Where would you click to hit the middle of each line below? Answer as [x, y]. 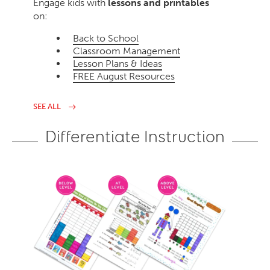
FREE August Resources [124, 77]
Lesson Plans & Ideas [118, 64]
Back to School [106, 39]
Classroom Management [127, 51]
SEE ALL [47, 107]
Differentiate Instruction [135, 137]
